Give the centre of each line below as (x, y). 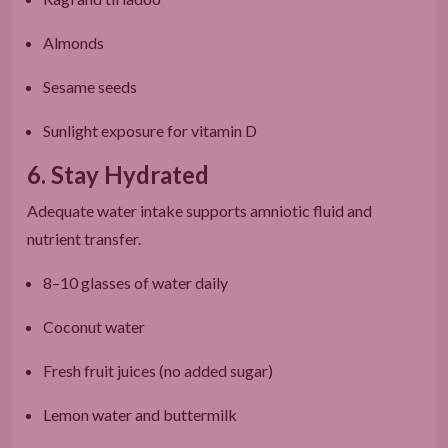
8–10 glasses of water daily (135, 282)
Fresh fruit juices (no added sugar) (158, 370)
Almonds (73, 42)
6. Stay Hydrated (118, 174)
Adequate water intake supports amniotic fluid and (199, 210)
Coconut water (94, 326)
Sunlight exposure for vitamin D (150, 130)
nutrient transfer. (84, 238)
